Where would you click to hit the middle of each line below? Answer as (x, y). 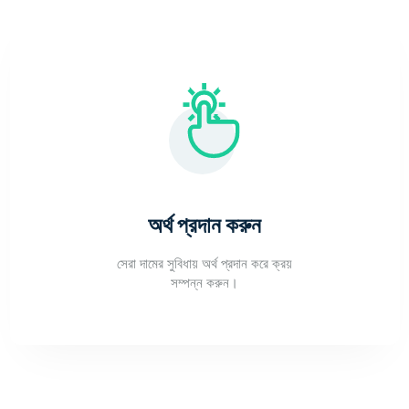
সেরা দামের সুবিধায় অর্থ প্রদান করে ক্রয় (204, 263)
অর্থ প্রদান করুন (204, 225)
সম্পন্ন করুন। (204, 283)
